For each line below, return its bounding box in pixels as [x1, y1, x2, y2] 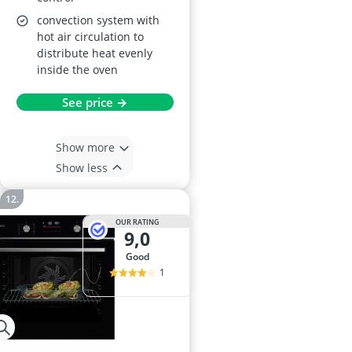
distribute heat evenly [37, 46, 152, 61]
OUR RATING [115, 216, 159, 227]
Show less [56, 159, 108, 175]
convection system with [37, 13, 159, 28]
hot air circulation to [37, 29, 144, 45]
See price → [62, 94, 127, 111]
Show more [56, 139, 115, 155]
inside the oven [37, 62, 118, 78]
